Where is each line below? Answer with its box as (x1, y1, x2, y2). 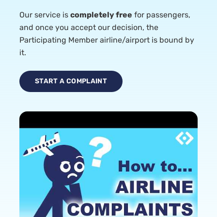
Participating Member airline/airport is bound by (19, 35, 194, 45)
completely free (70, 10, 132, 19)
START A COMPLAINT (35, 77, 107, 85)
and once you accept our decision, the (19, 22, 158, 32)
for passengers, (132, 10, 190, 19)
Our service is (19, 10, 70, 19)
